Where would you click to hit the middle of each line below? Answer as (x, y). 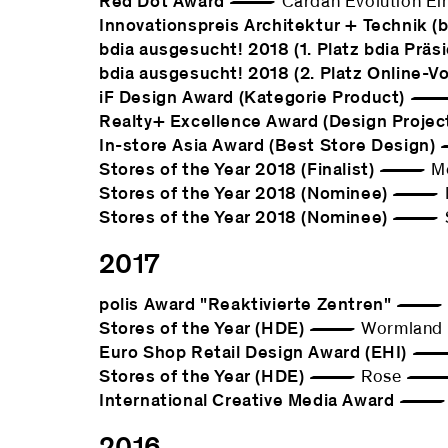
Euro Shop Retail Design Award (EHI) (253, 353)
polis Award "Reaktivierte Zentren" (245, 305)
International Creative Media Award (247, 401)
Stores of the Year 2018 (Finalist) (237, 170)
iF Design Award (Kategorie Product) (252, 98)
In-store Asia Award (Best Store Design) (267, 146)
